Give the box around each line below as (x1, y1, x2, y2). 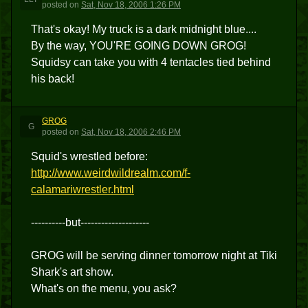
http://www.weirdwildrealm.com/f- (31, 167, 190, 179)
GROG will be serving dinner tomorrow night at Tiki (31, 250, 277, 261)
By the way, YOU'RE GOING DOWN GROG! (31, 40, 246, 52)
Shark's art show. (31, 266, 113, 278)
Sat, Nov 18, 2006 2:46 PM (81, 127, 181, 137)
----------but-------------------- (31, 217, 149, 228)
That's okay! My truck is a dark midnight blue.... (31, 23, 256, 35)
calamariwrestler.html (31, 184, 134, 195)
